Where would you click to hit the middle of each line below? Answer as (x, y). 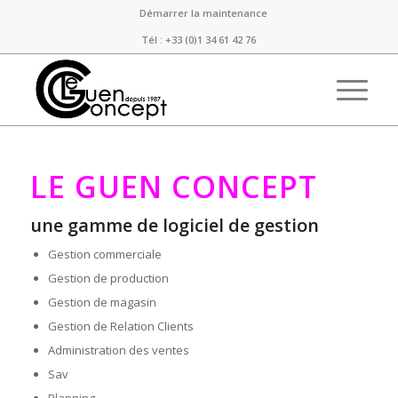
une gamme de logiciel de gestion (174, 225)
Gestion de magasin (102, 302)
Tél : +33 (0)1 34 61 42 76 (199, 40)
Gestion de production (108, 278)
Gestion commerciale (104, 254)
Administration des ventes (118, 350)
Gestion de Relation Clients (120, 326)
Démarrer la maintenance (203, 13)
